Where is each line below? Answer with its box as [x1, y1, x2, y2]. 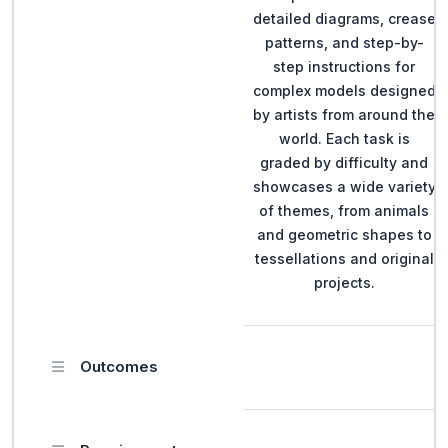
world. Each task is [278, 129, 410, 147]
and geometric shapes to [256, 225, 432, 243]
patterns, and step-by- [264, 33, 424, 51]
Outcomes [80, 356, 158, 376]
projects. [313, 273, 375, 291]
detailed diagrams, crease [252, 9, 436, 27]
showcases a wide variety [252, 177, 436, 195]
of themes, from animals [259, 201, 429, 219]
